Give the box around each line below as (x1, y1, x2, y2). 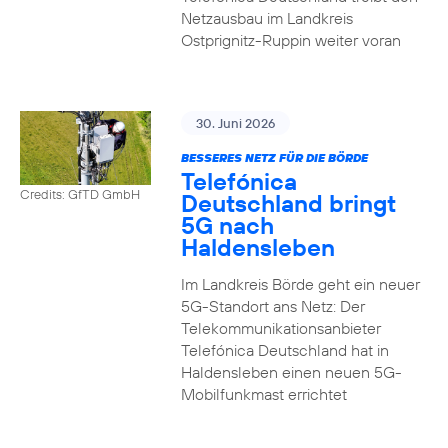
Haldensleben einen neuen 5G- (180, 362, 402, 382)
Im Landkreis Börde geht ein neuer (180, 274, 420, 294)
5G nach (180, 210, 274, 240)
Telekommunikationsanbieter (180, 318, 381, 338)
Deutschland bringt (180, 188, 396, 218)
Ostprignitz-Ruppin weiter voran (180, 30, 401, 50)
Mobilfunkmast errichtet (180, 384, 347, 404)
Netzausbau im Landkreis (180, 8, 353, 28)
